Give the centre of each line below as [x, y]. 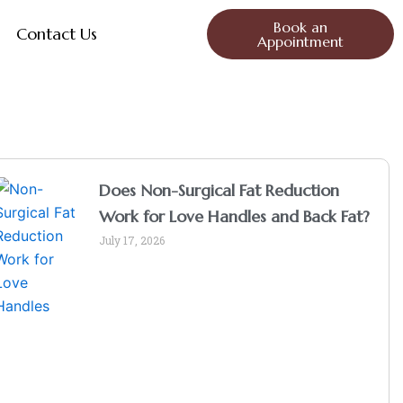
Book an [300, 27]
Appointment [300, 41]
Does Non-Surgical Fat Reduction [219, 190]
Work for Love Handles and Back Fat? [235, 216]
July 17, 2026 [132, 240]
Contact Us [57, 34]
